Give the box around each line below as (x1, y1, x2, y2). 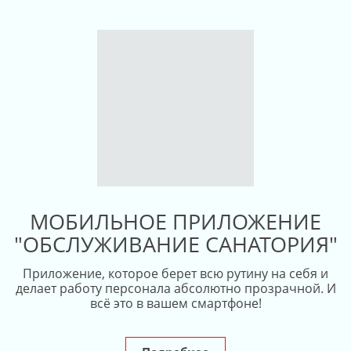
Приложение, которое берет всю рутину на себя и (23, 265, 328, 283)
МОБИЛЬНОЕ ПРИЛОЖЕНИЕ (30, 207, 321, 237)
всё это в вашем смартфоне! (89, 295, 262, 313)
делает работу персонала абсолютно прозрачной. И (15, 280, 336, 298)
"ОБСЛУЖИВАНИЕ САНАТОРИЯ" (13, 230, 338, 259)
